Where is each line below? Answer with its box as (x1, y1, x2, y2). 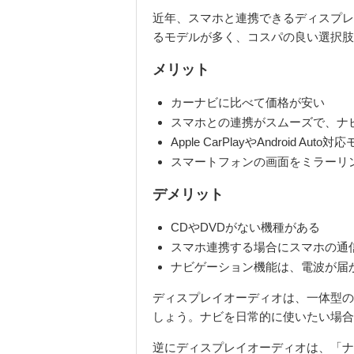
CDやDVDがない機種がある (170, 220, 320, 235)
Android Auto (256, 135, 322, 149)
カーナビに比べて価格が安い (170, 96, 325, 110)
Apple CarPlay (170, 135, 245, 149)
